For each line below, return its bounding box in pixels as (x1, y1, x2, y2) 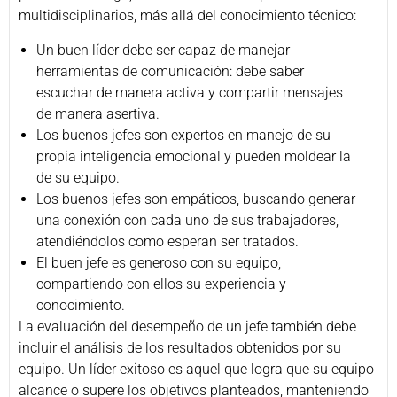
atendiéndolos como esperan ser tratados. (36, 232, 299, 250)
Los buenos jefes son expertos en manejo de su (36, 126, 331, 144)
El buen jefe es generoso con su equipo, (36, 253, 281, 271)
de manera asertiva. (36, 105, 160, 122)
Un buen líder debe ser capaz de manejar (36, 41, 290, 58)
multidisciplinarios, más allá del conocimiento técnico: (19, 7, 356, 25)
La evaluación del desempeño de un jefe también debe (19, 317, 356, 335)
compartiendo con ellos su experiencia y (36, 275, 286, 292)
